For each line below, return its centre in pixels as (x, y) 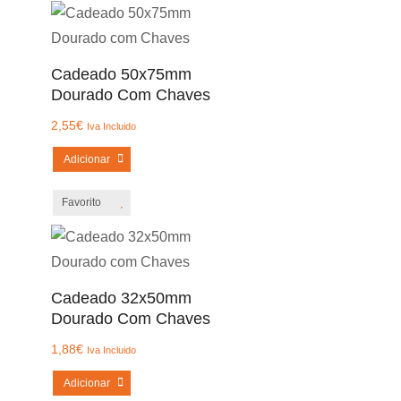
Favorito (81, 202)
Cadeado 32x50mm (121, 298)
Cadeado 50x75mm (121, 74)
